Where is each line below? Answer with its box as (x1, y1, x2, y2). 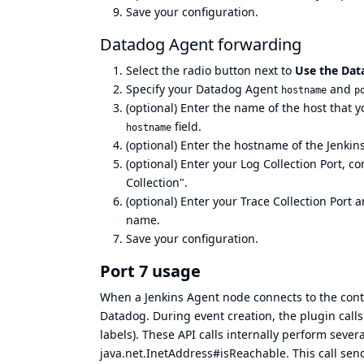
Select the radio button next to (126, 62, 295, 78)
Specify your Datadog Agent (126, 80, 281, 97)
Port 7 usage (100, 259, 201, 282)
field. (171, 118, 201, 134)
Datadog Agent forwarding (100, 32, 301, 55)
